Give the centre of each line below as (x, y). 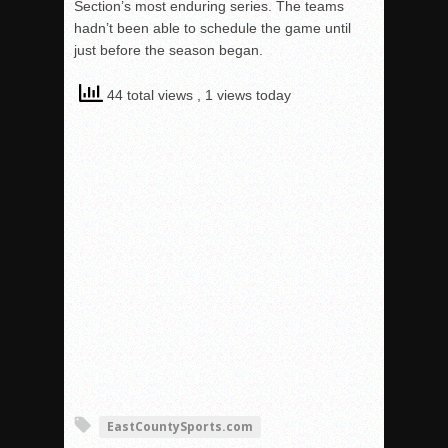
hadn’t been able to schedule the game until (212, 27)
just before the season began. (168, 49)
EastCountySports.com (180, 426)
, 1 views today (244, 94)
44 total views (150, 94)
